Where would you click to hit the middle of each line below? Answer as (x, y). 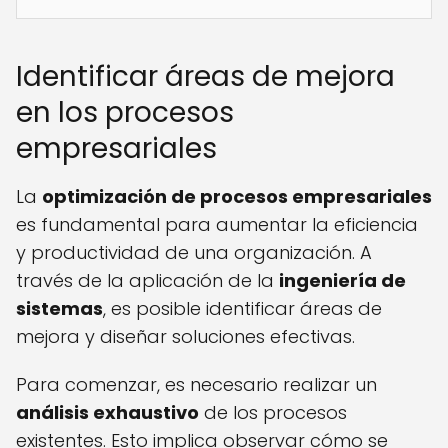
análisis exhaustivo (107, 413)
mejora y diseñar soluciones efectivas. (185, 337)
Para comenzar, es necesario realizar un (196, 385)
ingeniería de (342, 281)
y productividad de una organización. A (194, 253)
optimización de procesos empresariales (237, 197)
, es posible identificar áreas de (242, 309)
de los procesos (273, 413)
